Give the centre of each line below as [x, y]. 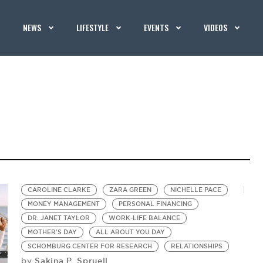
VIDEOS [216, 27]
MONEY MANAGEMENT [64, 204]
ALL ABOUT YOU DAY [131, 232]
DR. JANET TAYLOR [59, 218]
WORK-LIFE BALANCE [145, 218]
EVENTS [156, 27]
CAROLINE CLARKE [59, 190]
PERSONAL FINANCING [156, 204]
